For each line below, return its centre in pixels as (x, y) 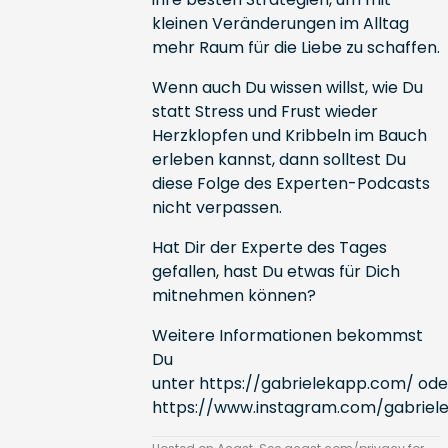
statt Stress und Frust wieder (264, 111)
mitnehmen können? (235, 295)
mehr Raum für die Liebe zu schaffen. (295, 47)
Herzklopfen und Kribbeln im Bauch (289, 135)
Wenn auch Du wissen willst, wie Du (287, 87)
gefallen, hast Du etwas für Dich (275, 271)
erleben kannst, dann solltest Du (278, 159)
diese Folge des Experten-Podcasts (290, 183)
